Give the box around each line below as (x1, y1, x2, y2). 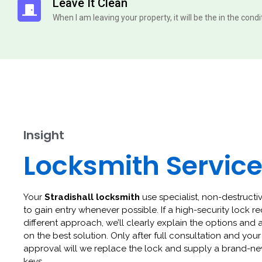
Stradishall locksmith (44, 191, 140, 202)
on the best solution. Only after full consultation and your (23, 230, 261, 241)
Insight (23, 126, 64, 143)
